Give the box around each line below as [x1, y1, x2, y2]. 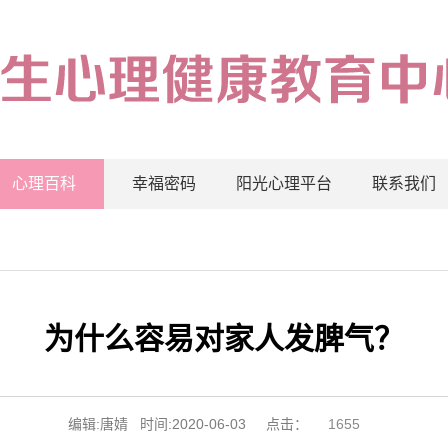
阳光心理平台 [236, 175, 332, 192]
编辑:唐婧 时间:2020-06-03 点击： [68, 416, 308, 432]
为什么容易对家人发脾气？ [44, 322, 404, 355]
